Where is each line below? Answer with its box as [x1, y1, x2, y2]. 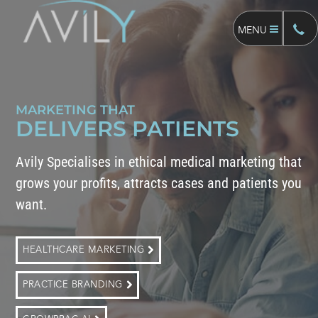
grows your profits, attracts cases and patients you [16, 175, 302, 192]
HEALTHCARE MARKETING [23, 246, 145, 255]
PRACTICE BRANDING [23, 280, 123, 290]
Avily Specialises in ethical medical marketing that [16, 153, 302, 170]
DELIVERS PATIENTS [16, 116, 240, 142]
